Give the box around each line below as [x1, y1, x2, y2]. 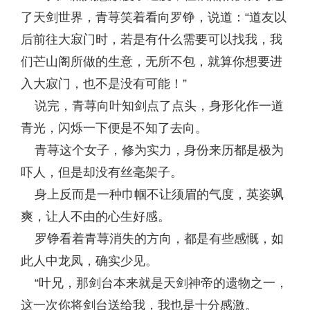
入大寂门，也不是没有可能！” [21, 77, 187, 91]
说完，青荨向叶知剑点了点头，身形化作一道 [21, 99, 284, 113]
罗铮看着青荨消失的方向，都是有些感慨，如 [21, 232, 284, 246]
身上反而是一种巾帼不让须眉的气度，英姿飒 [21, 188, 284, 201]
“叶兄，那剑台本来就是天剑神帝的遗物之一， [21, 276, 288, 290]
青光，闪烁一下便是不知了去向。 [21, 121, 208, 135]
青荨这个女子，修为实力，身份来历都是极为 [21, 143, 284, 157]
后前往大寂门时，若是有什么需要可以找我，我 [21, 33, 282, 46]
